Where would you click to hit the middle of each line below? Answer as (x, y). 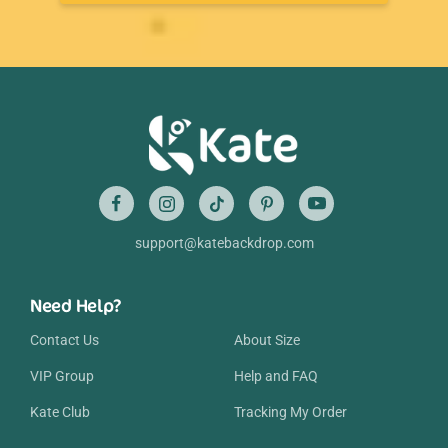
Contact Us (64, 340)
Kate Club (60, 412)
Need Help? (76, 306)
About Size (267, 340)
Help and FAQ (276, 376)
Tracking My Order (290, 412)
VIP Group (62, 376)
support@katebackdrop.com (224, 243)
